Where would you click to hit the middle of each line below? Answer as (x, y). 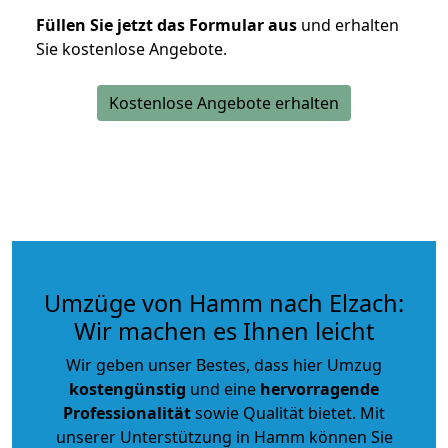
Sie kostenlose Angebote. (131, 48)
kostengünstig (127, 388)
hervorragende (319, 388)
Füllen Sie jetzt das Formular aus (166, 24)
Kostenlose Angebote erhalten (224, 102)
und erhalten (348, 24)
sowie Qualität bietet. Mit (288, 412)
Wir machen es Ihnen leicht (224, 330)
